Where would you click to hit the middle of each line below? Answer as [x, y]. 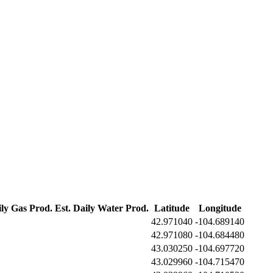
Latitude [172, 208]
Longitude [220, 208]
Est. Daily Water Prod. [102, 208]
